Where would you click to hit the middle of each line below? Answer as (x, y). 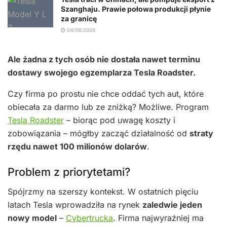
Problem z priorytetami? (69, 172)
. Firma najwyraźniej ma (158, 218)
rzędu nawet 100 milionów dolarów (77, 147)
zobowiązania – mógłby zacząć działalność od (99, 134)
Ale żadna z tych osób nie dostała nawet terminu (104, 60)
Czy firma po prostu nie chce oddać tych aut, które (106, 94)
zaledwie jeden (172, 204)
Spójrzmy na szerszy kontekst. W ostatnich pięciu (103, 191)
